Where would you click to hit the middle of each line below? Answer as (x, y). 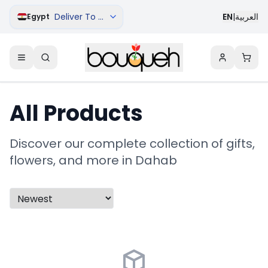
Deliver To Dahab (90, 17)
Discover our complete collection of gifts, (132, 144)
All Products (76, 113)
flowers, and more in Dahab (93, 160)
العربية (247, 17)
